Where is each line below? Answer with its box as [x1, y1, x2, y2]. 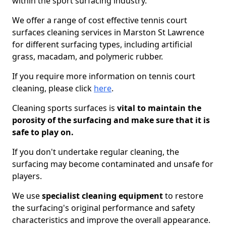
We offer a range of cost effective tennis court [12, 15, 187, 26]
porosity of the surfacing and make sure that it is [12, 115, 210, 126]
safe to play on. [12, 127, 74, 138]
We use [12, 190, 42, 201]
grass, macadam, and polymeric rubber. [12, 51, 163, 62]
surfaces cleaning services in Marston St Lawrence [12, 27, 204, 38]
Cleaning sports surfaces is [12, 102, 115, 114]
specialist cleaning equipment [42, 190, 163, 201]
